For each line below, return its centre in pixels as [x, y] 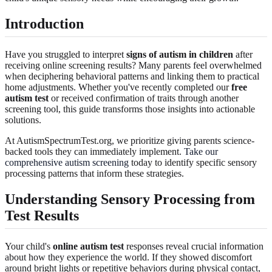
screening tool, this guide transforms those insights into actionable [130, 109]
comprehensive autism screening [67, 162]
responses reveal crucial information [194, 246]
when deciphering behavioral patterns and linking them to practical [132, 76]
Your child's [29, 246]
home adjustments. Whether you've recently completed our [118, 87]
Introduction [44, 23]
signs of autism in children [180, 54]
